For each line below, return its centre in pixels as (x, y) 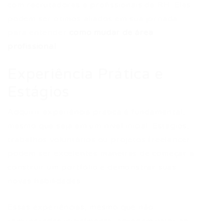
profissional (32, 46)
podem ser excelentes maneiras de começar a (101, 153)
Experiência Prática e (86, 74)
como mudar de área (111, 33)
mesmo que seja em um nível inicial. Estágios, (98, 126)
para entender (38, 33)
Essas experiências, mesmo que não (81, 207)
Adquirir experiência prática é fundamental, (96, 112)
